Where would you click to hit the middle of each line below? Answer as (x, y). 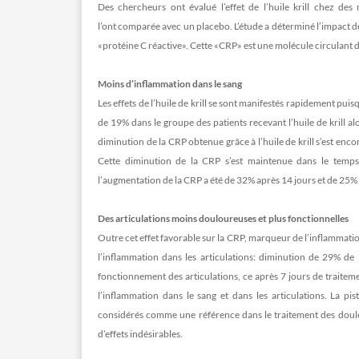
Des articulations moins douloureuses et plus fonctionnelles (223, 219)
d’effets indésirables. (140, 334)
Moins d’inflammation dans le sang (171, 84)
